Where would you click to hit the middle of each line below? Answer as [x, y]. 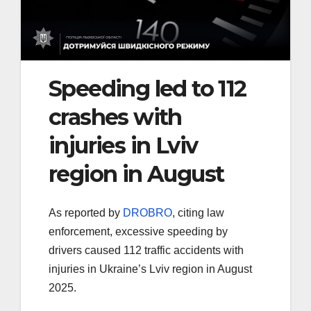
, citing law [198, 213]
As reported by [86, 213]
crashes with [115, 117]
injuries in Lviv [123, 145]
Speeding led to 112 [148, 88]
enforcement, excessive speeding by [138, 232]
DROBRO [148, 213]
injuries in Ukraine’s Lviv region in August [150, 269]
